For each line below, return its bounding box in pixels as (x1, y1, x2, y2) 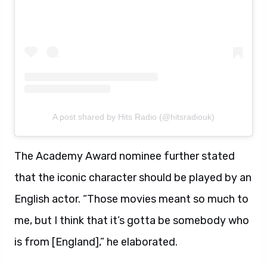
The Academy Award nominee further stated (14, 150, 235, 163)
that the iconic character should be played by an (14, 171, 252, 185)
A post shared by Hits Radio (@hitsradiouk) (52, 112, 215, 122)
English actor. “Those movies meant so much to (14, 193, 249, 206)
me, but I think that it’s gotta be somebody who (14, 214, 249, 228)
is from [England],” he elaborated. (14, 235, 178, 249)
